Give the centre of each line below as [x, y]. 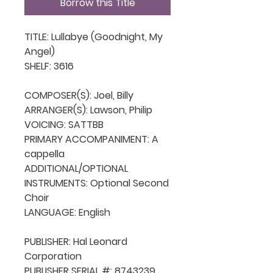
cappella [44, 154]
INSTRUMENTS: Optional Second [97, 183]
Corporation [53, 256]
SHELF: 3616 [49, 66]
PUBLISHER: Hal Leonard [76, 241]
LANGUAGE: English [67, 212]
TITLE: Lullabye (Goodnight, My [94, 37]
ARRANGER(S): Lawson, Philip [88, 110]
